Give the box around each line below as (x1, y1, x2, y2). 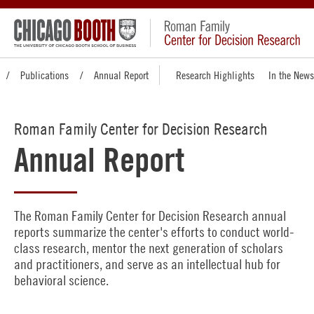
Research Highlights (176, 69, 254, 81)
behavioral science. (14, 272, 111, 288)
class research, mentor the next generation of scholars (14, 240, 283, 256)
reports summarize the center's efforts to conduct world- (14, 224, 294, 240)
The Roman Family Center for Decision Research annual (14, 207, 286, 224)
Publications (20, 69, 69, 81)
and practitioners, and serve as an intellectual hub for (14, 256, 280, 272)
